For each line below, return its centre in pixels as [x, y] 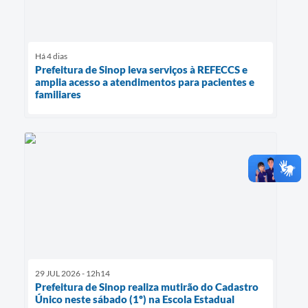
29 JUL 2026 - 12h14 [73, 273]
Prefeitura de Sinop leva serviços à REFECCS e [141, 69]
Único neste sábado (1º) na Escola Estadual [135, 299]
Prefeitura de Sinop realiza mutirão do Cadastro [147, 286]
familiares [58, 94]
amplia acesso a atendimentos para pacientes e [145, 81]
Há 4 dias [51, 56]
